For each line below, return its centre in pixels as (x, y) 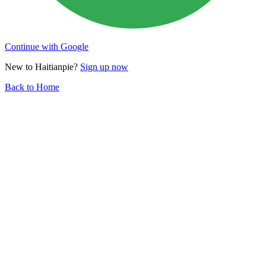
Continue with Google (47, 46)
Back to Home (32, 87)
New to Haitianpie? (41, 66)
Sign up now (104, 66)
